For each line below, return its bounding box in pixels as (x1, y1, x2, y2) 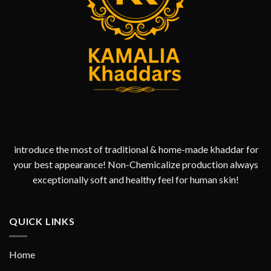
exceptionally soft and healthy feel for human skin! (32, 173, 239, 185)
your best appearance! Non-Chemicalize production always (13, 158, 258, 170)
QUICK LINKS (9, 215, 75, 227)
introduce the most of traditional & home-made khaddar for (12, 143, 259, 155)
